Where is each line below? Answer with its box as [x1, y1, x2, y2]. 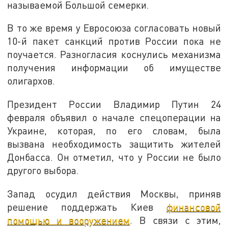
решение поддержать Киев [7, 201, 166, 213]
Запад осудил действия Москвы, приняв [7, 187, 221, 199]
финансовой [166, 201, 221, 213]
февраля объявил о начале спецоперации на [7, 111, 221, 123]
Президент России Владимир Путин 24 [7, 98, 221, 110]
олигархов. [7, 75, 55, 87]
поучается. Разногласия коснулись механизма [7, 48, 221, 61]
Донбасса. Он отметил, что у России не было [7, 151, 221, 163]
